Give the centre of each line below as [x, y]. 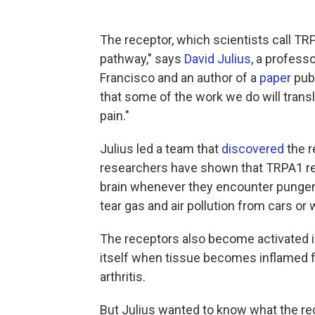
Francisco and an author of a [180, 77]
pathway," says [142, 58]
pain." [115, 115]
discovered [253, 148]
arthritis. [123, 276]
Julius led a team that [161, 148]
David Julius [218, 58]
